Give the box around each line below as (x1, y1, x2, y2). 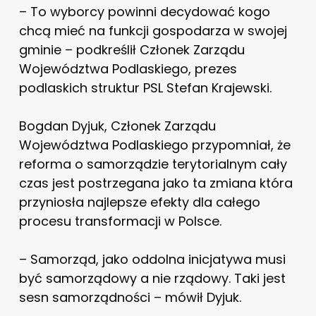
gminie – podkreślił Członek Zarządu (18, 40, 245, 59)
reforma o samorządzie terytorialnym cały (18, 154, 287, 173)
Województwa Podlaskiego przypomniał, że (18, 135, 291, 154)
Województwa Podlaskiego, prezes (18, 59, 237, 78)
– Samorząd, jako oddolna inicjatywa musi (18, 250, 286, 268)
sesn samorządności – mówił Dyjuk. (18, 288, 241, 306)
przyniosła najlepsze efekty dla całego (18, 193, 260, 211)
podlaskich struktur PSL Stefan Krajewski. (18, 78, 272, 97)
